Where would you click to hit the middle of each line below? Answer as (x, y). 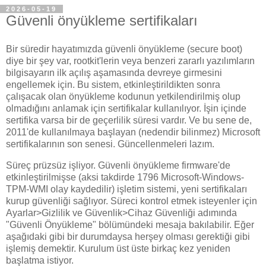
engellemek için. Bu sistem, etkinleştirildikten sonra (113, 84)
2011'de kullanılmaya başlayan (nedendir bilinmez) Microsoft (133, 132)
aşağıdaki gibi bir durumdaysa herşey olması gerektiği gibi (128, 236)
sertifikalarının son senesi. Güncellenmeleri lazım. (110, 144)
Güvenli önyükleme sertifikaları (102, 20)
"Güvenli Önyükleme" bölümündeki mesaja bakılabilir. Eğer (130, 224)
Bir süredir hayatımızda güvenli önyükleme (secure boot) (124, 49)
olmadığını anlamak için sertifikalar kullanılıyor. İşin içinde (126, 108)
